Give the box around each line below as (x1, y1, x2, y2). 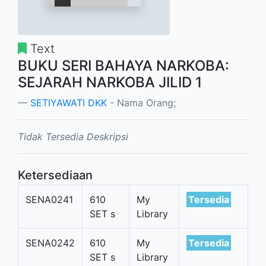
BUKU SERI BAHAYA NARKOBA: (18, 57, 229, 74)
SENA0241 (26, 194, 73, 205)
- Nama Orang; (107, 97, 176, 109)
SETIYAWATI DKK (30, 97, 107, 109)
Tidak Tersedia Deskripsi (18, 131, 128, 142)
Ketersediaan (18, 168, 93, 182)
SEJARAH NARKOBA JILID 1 (18, 74, 202, 91)
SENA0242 (26, 237, 75, 249)
